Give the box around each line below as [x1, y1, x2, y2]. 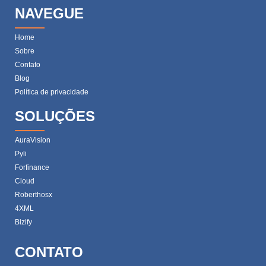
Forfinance [15, 163, 49, 172]
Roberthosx [15, 191, 52, 199]
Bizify [15, 218, 32, 227]
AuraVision [15, 136, 50, 145]
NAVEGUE [15, 5, 84, 21]
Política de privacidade [15, 88, 88, 97]
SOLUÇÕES [15, 108, 95, 125]
